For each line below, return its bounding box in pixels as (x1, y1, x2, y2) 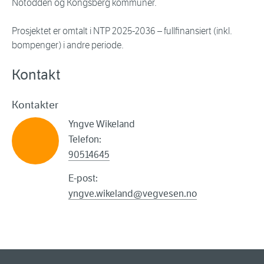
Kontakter (12, 98, 58, 112)
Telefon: (68, 134, 101, 146)
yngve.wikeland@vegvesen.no (68, 188, 197, 200)
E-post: (68, 173, 98, 184)
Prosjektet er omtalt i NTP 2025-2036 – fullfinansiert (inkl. (12, 25, 232, 37)
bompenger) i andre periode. (12, 39, 124, 51)
